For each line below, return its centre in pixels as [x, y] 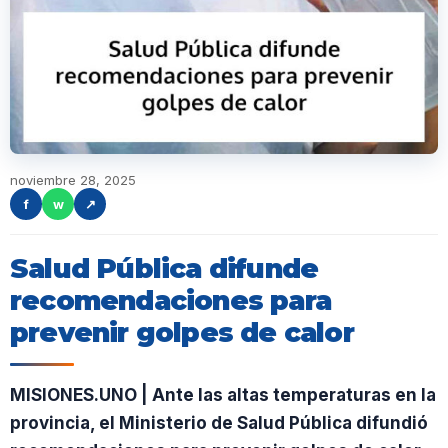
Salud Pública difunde [164, 268]
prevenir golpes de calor [182, 332]
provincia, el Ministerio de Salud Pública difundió [219, 423]
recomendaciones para [171, 300]
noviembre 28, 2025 [73, 180]
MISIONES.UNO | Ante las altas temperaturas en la [223, 395]
